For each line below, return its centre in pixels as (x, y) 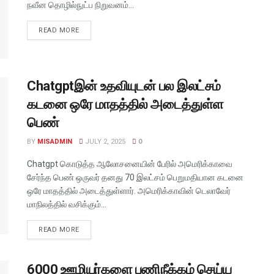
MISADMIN (55, 141)
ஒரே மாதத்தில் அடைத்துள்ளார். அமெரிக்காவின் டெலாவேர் (129, 191)
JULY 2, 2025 (104, 141)
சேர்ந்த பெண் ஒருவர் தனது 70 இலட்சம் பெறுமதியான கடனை (135, 177)
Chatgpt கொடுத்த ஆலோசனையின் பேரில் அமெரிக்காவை (130, 164)
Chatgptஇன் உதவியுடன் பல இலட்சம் (124, 86)
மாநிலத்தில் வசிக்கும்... (67, 204)
